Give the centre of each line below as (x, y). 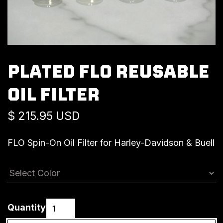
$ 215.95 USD (44, 116)
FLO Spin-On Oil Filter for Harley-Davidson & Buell (111, 142)
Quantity (27, 208)
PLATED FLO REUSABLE (108, 71)
